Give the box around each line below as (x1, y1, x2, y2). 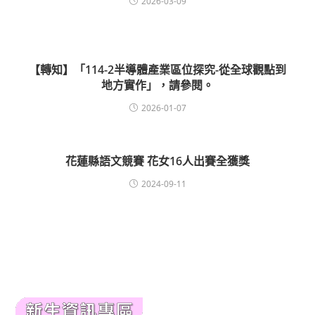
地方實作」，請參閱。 (101, 77, 214, 93)
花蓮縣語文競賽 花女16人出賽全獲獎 (65, 153, 250, 169)
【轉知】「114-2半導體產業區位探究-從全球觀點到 (29, 61, 286, 77)
